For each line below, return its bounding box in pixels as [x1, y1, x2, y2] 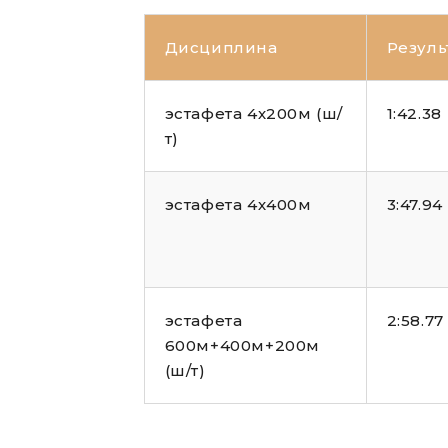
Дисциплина [164, 38, 278, 58]
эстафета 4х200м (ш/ [164, 104, 343, 124]
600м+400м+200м [164, 336, 320, 356]
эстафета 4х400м [164, 195, 312, 215]
